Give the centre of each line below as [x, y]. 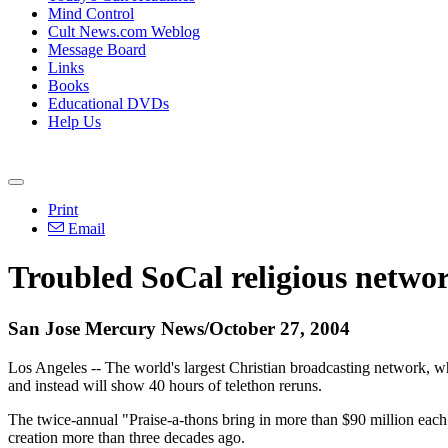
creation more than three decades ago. [126, 437]
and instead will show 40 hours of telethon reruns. [165, 385]
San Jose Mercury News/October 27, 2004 [179, 328]
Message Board [97, 49]
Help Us [74, 121]
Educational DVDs [108, 103]
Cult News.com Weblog [124, 31]
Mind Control [91, 13]
